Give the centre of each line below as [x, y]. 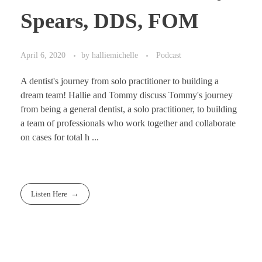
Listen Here [49, 194]
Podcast [169, 55]
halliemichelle [116, 55]
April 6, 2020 [43, 55]
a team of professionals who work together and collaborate [128, 123]
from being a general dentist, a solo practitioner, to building [129, 109]
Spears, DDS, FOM [110, 21]
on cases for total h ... [60, 137]
